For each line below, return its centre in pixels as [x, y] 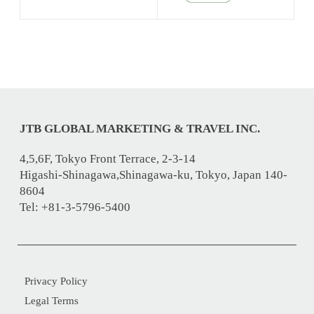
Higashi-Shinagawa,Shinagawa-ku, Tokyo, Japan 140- [153, 175]
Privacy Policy [56, 281]
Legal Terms [51, 300]
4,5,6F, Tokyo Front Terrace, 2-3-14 [108, 159]
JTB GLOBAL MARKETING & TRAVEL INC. [140, 128]
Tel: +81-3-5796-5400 [75, 207]
